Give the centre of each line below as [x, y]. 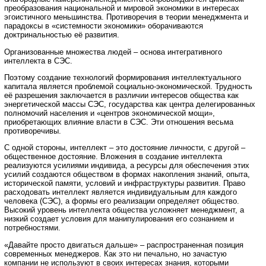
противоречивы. [33, 131]
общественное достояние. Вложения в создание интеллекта [113, 157]
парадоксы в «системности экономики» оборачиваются [104, 26]
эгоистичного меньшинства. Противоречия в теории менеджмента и [126, 17]
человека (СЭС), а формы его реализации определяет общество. [122, 201]
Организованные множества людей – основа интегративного [113, 52]
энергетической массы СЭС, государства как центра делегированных [130, 104]
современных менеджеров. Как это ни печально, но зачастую [115, 254]
